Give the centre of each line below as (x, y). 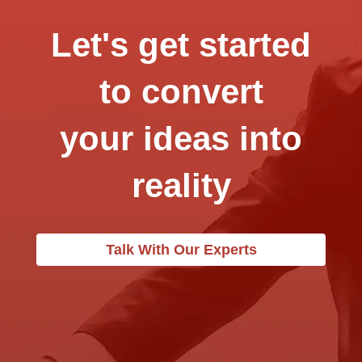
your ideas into (181, 138)
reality (181, 185)
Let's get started (181, 44)
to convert (181, 91)
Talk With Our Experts (181, 249)
